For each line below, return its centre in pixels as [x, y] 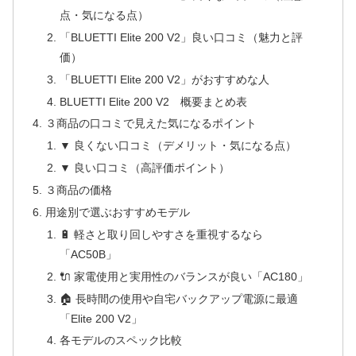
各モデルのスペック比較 [120, 341]
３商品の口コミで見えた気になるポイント [151, 124]
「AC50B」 [88, 254]
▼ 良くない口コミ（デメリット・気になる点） [178, 146]
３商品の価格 [79, 190]
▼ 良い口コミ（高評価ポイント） [144, 168]
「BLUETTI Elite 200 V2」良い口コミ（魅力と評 [181, 37]
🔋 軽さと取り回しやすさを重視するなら [161, 234]
